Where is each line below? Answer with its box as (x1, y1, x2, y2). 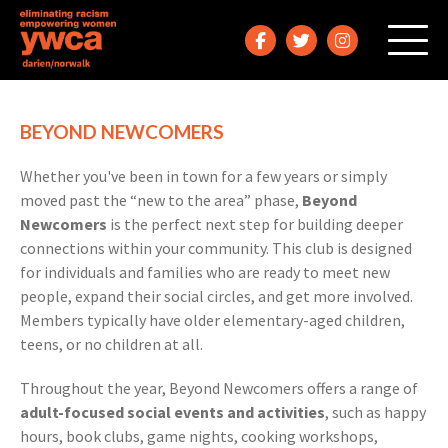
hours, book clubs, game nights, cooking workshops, (20, 426, 379, 446)
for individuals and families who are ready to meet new (20, 262, 391, 282)
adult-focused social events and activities (20, 402, 326, 422)
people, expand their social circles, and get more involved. (20, 286, 414, 306)
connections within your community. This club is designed (20, 238, 413, 258)
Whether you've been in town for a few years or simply (20, 166, 388, 186)
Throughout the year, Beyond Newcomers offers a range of (20, 378, 419, 398)
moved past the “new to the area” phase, (20, 190, 303, 210)
